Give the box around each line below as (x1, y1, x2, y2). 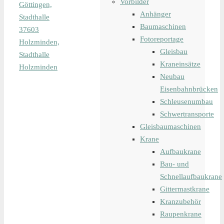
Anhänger (140, 10, 171, 18)
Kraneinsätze (160, 60, 200, 68)
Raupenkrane (160, 210, 201, 218)
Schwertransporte (160, 110, 214, 118)
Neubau (160, 72, 184, 80)
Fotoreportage (140, 35, 183, 43)
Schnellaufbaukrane (160, 172, 222, 180)
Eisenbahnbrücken (160, 85, 218, 93)
